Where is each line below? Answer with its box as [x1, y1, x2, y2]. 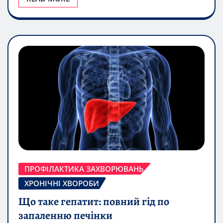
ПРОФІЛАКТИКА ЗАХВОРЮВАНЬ [24, 163, 144, 174]
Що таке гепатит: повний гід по [18, 194, 169, 209]
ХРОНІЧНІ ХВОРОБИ [24, 178, 99, 188]
